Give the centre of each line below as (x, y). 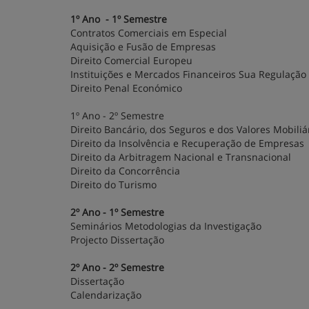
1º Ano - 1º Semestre (119, 19)
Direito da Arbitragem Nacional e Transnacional (181, 157)
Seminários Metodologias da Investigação (166, 226)
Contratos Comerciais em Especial (149, 33)
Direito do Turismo (113, 185)
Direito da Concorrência (125, 171)
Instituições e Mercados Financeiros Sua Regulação (188, 74)
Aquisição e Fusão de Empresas (143, 47)
